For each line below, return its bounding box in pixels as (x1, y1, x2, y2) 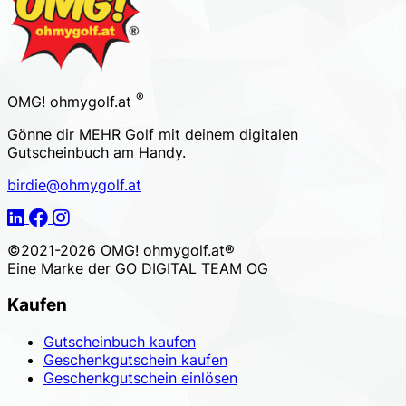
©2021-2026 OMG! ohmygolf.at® (7, 241, 235, 260)
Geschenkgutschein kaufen (43, 350, 227, 369)
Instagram (52, 208, 120, 227)
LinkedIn (6, 208, 63, 227)
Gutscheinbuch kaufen (43, 332, 196, 351)
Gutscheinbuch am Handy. (7, 143, 186, 162)
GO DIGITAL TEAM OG (115, 259, 268, 278)
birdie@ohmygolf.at (7, 176, 141, 195)
